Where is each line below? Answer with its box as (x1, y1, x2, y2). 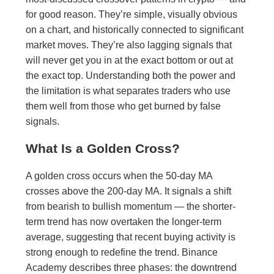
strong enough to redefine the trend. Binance (26, 246, 218, 257)
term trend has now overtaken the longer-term (26, 216, 222, 227)
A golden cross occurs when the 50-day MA (26, 170, 213, 181)
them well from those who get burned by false (26, 100, 221, 111)
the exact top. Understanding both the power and (26, 70, 236, 81)
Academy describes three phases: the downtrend (26, 262, 237, 273)
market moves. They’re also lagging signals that (26, 39, 232, 50)
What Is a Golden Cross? (26, 141, 180, 155)
